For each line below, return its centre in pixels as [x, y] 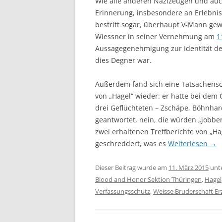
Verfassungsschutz [123, 191]
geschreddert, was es [132, 143]
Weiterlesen [189, 143]
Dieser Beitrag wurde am [132, 167]
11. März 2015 [189, 167]
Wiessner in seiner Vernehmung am [156, 36]
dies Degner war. [123, 60]
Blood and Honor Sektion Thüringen [148, 179]
